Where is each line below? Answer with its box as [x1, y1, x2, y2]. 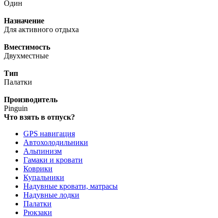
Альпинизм [23, 147, 62, 156]
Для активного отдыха [4, 25, 79, 34]
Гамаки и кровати [23, 156, 83, 164]
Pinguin [4, 104, 28, 113]
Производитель [4, 95, 57, 104]
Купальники [23, 173, 64, 182]
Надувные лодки [23, 191, 79, 200]
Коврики [23, 164, 53, 173]
